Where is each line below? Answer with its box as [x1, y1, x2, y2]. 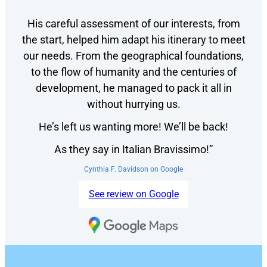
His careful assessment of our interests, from [27, 17, 240, 30]
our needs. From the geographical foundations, [23, 49, 244, 63]
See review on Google [88, 188, 179, 200]
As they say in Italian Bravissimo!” [54, 142, 213, 156]
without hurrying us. [86, 98, 181, 111]
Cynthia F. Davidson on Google [84, 164, 183, 173]
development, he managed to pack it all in [35, 82, 232, 95]
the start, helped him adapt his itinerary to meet [21, 33, 246, 46]
